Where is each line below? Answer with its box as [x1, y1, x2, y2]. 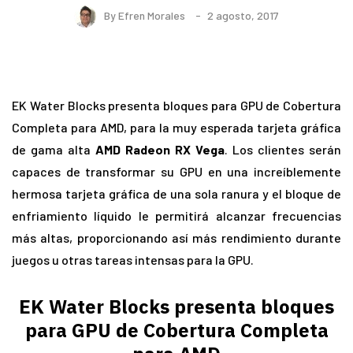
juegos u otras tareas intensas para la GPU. [12, 252, 254, 268]
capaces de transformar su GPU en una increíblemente [12, 164, 341, 180]
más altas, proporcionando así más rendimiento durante [12, 230, 341, 246]
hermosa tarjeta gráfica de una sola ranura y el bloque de [12, 186, 341, 202]
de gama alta [12, 142, 95, 158]
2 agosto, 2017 [207, 8, 279, 22]
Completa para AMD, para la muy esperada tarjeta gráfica [12, 120, 341, 136]
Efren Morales [118, 8, 185, 22]
